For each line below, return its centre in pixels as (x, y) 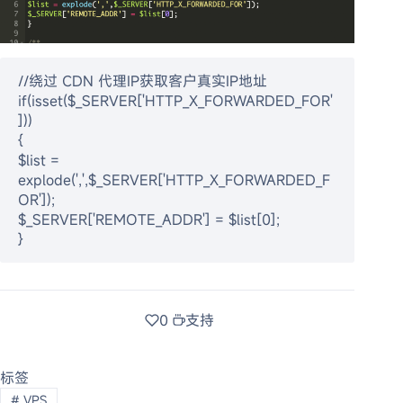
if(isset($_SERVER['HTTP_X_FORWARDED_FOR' (175, 101)
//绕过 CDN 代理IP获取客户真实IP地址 (143, 81)
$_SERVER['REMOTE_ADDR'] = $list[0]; (149, 220)
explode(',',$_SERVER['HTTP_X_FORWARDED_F (174, 180)
